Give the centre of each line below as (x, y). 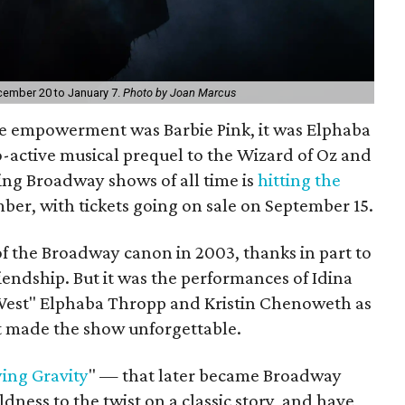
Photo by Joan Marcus (179, 92)
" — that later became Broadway (215, 375)
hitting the (300, 179)
